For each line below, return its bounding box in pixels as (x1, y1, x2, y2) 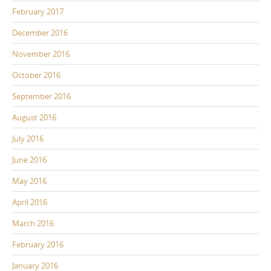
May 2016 (12, 175, 47, 187)
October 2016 (12, 70, 60, 81)
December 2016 (12, 27, 68, 39)
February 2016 (12, 239, 64, 250)
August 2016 (12, 112, 56, 123)
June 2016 (12, 154, 47, 166)
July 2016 (12, 133, 44, 145)
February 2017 (12, 6, 64, 18)
